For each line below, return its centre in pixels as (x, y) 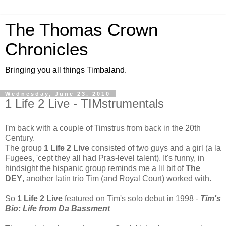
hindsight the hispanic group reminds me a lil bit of (95, 168)
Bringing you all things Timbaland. (66, 70)
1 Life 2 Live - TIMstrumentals (84, 104)
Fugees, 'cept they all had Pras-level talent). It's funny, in (105, 158)
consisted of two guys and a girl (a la (155, 148)
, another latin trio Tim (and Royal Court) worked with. (117, 178)
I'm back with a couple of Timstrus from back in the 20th (103, 128)
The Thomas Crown (81, 30)
